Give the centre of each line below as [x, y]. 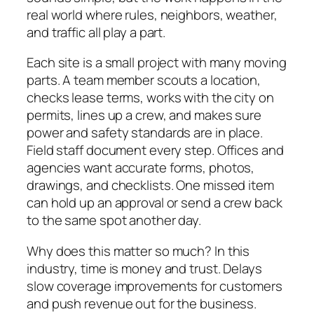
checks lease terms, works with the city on [150, 98]
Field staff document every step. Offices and [155, 150]
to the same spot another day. [114, 220]
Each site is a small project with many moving [157, 63]
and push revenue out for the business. [142, 303]
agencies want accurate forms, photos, [141, 168]
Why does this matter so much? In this [138, 251]
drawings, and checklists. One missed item [150, 185]
